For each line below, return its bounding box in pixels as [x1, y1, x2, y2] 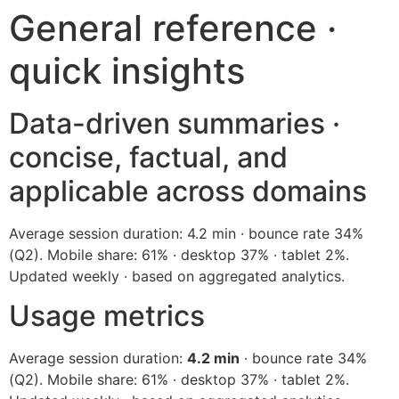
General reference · [9, 6, 337, 50]
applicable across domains [9, 174, 367, 208]
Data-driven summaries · [9, 106, 340, 141]
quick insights [9, 49, 245, 93]
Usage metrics [9, 298, 205, 334]
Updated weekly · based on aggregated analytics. [9, 267, 345, 285]
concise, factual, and [9, 140, 288, 175]
